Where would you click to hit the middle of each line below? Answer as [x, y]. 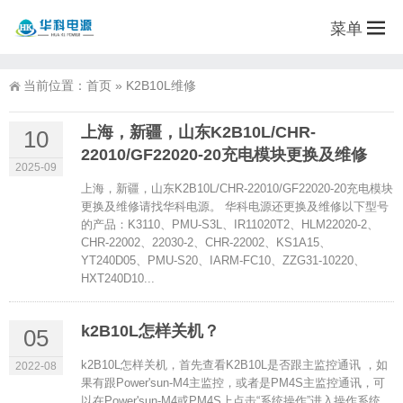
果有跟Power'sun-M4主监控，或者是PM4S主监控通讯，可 [233, 383]
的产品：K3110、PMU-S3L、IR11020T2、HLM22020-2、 [230, 224]
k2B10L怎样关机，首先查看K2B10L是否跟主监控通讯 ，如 [234, 365]
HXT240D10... [118, 278]
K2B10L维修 [159, 85]
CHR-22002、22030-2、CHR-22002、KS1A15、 [206, 242]
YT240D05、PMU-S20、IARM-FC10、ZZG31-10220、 [223, 260]
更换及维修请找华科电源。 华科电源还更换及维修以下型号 [235, 206]
